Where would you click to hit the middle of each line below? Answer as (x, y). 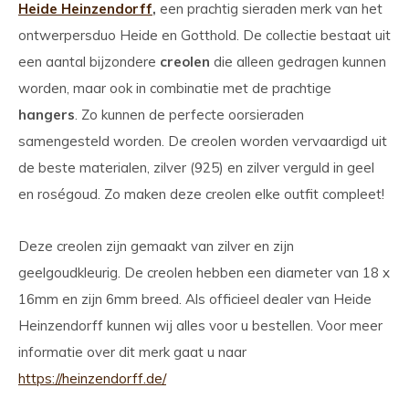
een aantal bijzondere (89, 62)
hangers (47, 115)
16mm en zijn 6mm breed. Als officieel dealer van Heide (195, 299)
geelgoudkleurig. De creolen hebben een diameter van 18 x (204, 273)
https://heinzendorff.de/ (92, 378)
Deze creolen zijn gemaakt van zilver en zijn (156, 246)
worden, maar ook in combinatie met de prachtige (175, 88)
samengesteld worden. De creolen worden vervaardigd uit (203, 141)
